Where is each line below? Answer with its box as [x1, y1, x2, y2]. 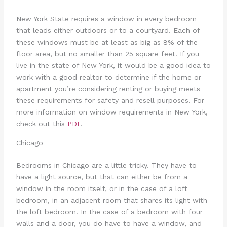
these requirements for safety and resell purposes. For [16, 96, 204, 104]
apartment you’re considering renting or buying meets [16, 84, 200, 93]
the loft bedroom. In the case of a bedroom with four [16, 208, 203, 216]
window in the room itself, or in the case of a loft [16, 184, 187, 193]
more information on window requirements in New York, [16, 107, 208, 116]
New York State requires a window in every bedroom [16, 14, 197, 23]
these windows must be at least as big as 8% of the [16, 37, 198, 46]
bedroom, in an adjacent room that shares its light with [16, 196, 207, 205]
